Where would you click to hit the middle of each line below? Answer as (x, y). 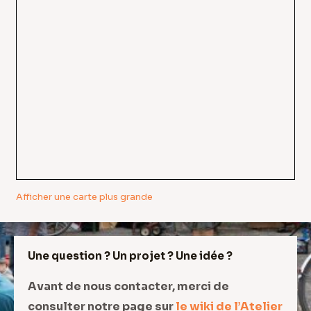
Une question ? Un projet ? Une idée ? (130, 255)
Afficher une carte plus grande (84, 197)
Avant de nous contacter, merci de (128, 286)
